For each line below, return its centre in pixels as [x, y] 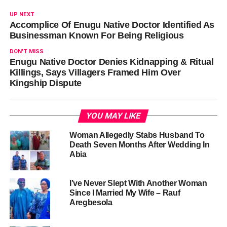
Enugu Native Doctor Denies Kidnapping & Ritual [111, 62]
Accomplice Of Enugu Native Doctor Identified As [112, 25]
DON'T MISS [26, 51]
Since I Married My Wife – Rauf [125, 193]
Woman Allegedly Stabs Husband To [137, 135]
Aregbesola [91, 202]
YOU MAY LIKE [114, 116]
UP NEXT [22, 14]
